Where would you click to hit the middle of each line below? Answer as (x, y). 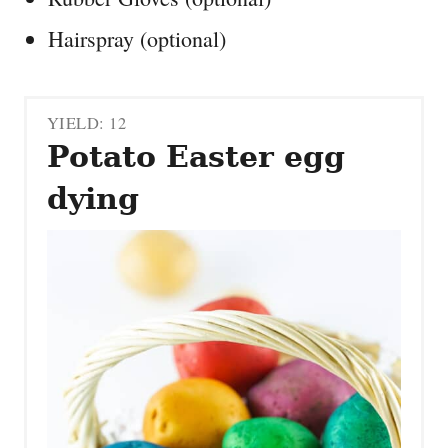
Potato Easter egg (196, 157)
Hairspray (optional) (137, 38)
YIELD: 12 (87, 123)
